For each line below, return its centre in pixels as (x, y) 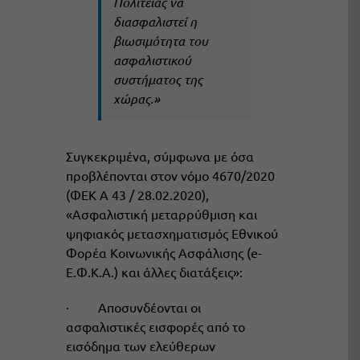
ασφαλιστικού (152, 60)
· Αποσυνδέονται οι (133, 307)
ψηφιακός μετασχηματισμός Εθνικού (172, 233)
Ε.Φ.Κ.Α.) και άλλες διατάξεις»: (154, 272)
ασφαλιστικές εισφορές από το (155, 327)
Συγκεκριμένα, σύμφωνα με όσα (160, 156)
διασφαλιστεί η (155, 22)
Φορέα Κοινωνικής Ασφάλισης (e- (164, 253)
